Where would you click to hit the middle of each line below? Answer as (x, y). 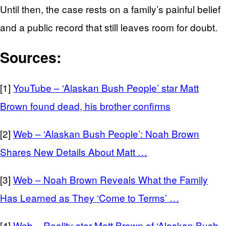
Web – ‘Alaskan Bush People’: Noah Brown (106, 133)
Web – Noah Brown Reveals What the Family (110, 179)
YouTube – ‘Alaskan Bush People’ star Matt (106, 87)
